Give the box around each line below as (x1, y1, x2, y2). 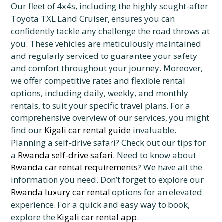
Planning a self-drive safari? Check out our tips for (11, 137, 206, 148)
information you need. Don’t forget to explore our (11, 174, 204, 185)
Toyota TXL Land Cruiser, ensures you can (11, 13, 175, 24)
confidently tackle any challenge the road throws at (11, 25, 210, 37)
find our (11, 124, 45, 136)
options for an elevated (110, 186, 203, 198)
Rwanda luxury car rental (11, 186, 111, 198)
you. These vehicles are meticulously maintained (11, 38, 202, 49)
